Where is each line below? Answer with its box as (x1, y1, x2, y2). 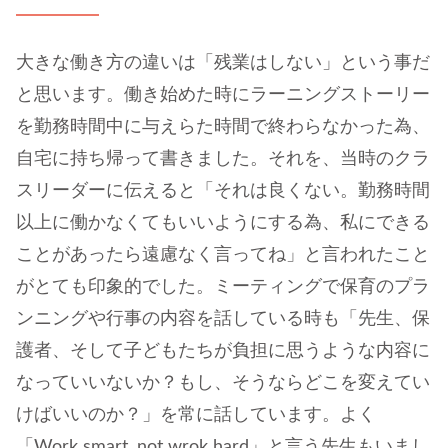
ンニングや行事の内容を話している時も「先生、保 (16, 309, 430, 328)
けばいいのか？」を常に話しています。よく (16, 405, 376, 424)
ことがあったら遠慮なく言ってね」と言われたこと (16, 245, 430, 264)
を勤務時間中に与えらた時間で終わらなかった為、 (16, 117, 430, 136)
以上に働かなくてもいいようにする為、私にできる (16, 213, 430, 232)
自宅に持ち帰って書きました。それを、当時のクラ (16, 149, 430, 168)
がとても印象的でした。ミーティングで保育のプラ (16, 277, 430, 296)
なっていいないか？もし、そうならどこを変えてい (16, 373, 430, 392)
